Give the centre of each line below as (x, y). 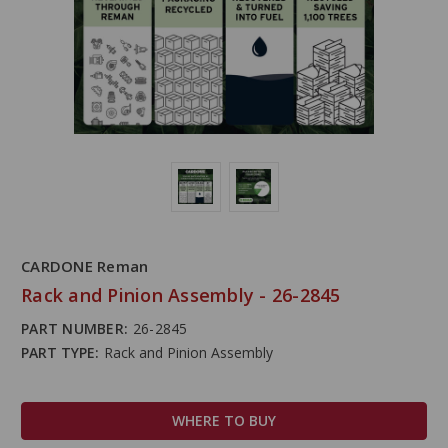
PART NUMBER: (74, 328)
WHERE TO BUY (224, 420)
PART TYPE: (60, 352)
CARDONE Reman (85, 265)
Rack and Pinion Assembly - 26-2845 (181, 294)
